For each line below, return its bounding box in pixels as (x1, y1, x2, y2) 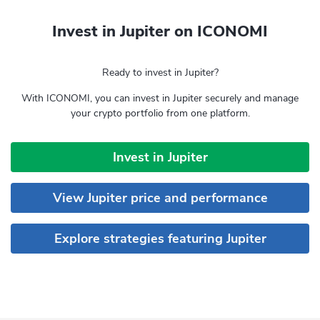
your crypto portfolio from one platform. (70, 106, 250, 120)
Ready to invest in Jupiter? (101, 66, 219, 79)
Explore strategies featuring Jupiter (54, 229, 266, 247)
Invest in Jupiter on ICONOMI (52, 21, 268, 42)
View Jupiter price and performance (52, 189, 268, 206)
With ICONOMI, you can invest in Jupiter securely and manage (21, 91, 299, 105)
